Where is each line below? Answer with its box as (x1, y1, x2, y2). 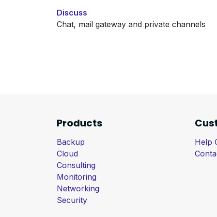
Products (57, 116, 102, 130)
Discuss (57, 8, 87, 17)
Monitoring (57, 172, 96, 182)
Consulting (57, 160, 95, 170)
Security (57, 195, 87, 205)
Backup (57, 137, 85, 147)
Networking (57, 184, 99, 194)
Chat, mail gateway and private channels (57, 19, 205, 29)
